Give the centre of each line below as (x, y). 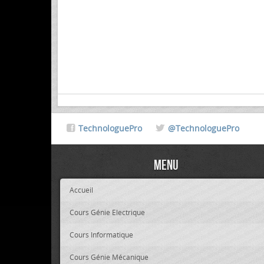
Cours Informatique (101, 235)
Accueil (81, 190)
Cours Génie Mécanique (109, 257)
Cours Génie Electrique (107, 212)
